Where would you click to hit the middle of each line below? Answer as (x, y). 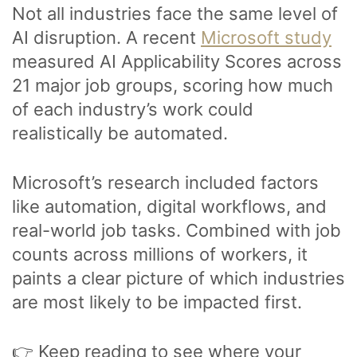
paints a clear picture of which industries (178, 279)
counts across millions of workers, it (160, 255)
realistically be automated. (122, 133)
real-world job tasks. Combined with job (177, 231)
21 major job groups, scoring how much (173, 86)
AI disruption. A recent (106, 38)
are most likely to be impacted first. (157, 302)
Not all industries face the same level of (175, 14)
